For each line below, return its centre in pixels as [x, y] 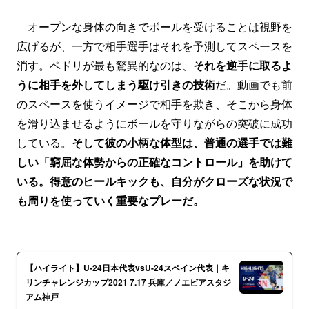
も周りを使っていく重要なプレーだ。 [110, 200]
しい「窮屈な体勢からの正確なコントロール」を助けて [154, 162]
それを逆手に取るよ [243, 65]
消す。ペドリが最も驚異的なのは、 [105, 65]
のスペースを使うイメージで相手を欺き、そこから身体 [154, 104]
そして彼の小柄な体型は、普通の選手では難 [182, 142]
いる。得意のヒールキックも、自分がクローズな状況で [154, 181]
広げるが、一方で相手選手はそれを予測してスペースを [154, 46]
